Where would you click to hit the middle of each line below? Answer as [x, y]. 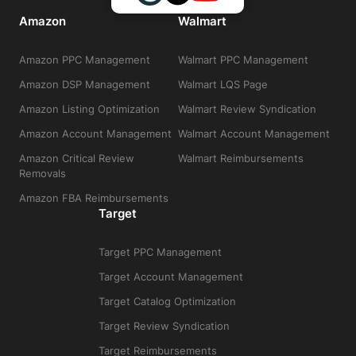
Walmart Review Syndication [247, 109]
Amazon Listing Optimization [89, 109]
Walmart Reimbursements [240, 159]
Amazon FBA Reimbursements [93, 198]
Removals [42, 174]
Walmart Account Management [253, 134]
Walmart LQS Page [222, 85]
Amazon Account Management [95, 134]
